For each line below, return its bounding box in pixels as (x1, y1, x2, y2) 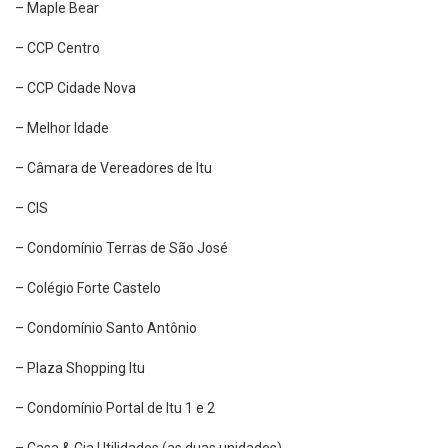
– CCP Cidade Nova (15, 80, 136, 97)
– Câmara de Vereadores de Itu (15, 160, 212, 177)
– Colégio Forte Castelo (15, 280, 161, 297)
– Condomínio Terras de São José (15, 240, 228, 257)
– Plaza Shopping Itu (15, 360, 145, 377)
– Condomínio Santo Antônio (15, 320, 197, 337)
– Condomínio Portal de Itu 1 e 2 (15, 400, 215, 417)
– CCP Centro (15, 40, 100, 57)
